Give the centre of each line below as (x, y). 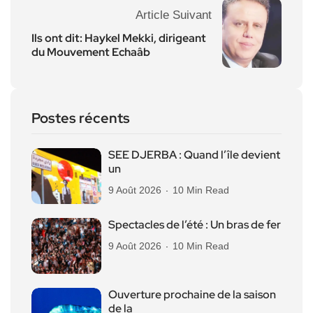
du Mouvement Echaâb (91, 52)
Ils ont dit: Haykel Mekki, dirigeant (119, 38)
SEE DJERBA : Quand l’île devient (194, 155)
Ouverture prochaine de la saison (192, 295)
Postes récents (81, 118)
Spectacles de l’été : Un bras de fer (195, 225)
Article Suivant (174, 15)
